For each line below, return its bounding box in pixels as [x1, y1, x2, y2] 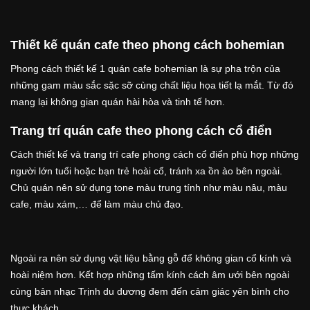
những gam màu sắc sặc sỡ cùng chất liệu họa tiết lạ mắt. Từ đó [10, 79, 293, 91]
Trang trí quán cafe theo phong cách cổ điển [10, 123, 272, 138]
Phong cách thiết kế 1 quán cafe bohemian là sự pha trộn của [10, 62, 280, 74]
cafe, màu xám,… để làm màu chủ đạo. [10, 198, 183, 210]
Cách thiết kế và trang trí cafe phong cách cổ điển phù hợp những [10, 148, 299, 160]
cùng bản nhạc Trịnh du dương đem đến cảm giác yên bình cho [10, 285, 289, 297]
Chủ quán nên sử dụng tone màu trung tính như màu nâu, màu [10, 181, 287, 193]
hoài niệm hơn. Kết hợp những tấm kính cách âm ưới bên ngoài [10, 268, 289, 280]
